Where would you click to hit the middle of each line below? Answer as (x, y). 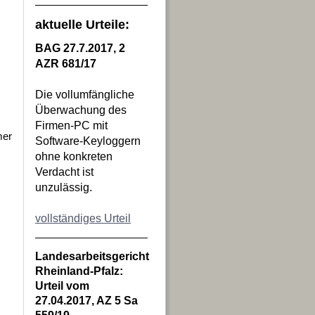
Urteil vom (62, 286)
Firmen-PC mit (71, 126)
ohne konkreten (74, 156)
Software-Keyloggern (88, 141)
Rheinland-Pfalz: (79, 271)
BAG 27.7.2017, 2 (80, 48)
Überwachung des (82, 110)
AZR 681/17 (66, 64)
